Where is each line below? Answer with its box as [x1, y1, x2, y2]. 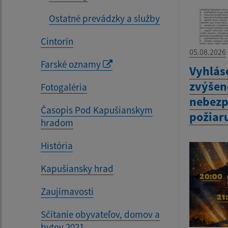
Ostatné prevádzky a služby [49, 12, 160, 24]
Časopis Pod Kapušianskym [41, 103, 153, 116]
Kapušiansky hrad [41, 162, 113, 175]
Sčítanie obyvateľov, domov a [41, 208, 160, 220]
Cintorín [41, 35, 73, 47]
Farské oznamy [41, 58, 103, 70]
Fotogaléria [41, 80, 87, 93]
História [41, 139, 73, 152]
